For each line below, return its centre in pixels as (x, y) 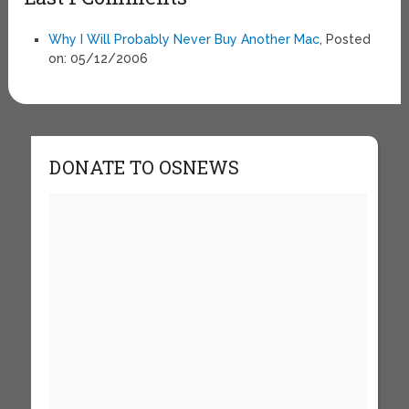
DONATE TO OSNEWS (144, 167)
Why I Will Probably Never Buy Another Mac (184, 39)
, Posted (345, 39)
